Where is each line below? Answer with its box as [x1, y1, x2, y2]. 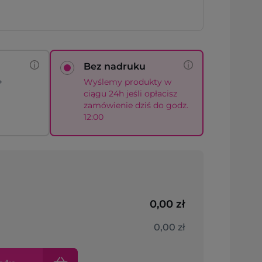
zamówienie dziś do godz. [83, 100, 188, 111]
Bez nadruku [83, 61, 146, 72]
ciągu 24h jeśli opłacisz [83, 88, 177, 99]
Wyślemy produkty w [83, 77, 171, 87]
